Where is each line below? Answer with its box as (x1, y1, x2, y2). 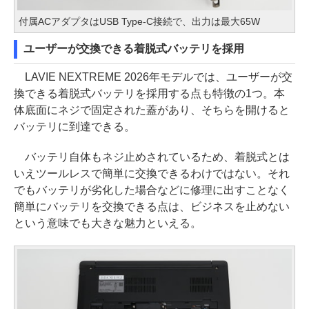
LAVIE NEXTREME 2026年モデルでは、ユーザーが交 (14, 70, 292, 83)
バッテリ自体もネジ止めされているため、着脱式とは (14, 150, 290, 163)
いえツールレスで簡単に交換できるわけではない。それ (14, 167, 290, 179)
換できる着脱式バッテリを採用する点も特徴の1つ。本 (14, 87, 285, 99)
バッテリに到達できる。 (14, 120, 135, 132)
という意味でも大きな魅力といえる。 (14, 217, 201, 229)
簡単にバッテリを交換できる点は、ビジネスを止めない (14, 200, 290, 212)
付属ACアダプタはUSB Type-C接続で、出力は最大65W (19, 15, 260, 27)
